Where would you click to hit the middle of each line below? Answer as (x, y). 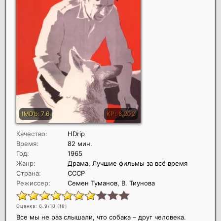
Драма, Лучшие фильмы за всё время (128, 163)
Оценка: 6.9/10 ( (38, 206)
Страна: (29, 173)
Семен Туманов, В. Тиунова (111, 183)
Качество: (32, 133)
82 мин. (80, 143)
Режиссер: (33, 183)
